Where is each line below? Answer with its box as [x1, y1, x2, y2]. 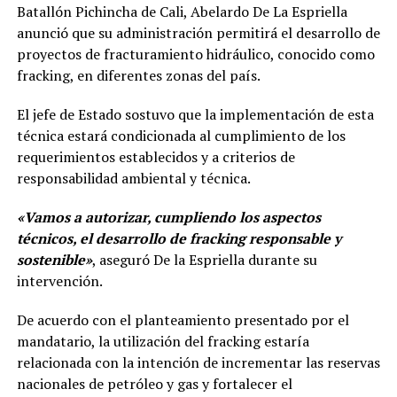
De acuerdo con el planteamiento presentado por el [16, 310, 349, 331]
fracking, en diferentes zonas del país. [16, 66, 261, 86]
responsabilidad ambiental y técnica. [16, 168, 251, 189]
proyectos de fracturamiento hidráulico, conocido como [16, 44, 375, 65]
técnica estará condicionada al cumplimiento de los [16, 126, 346, 146]
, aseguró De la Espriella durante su [91, 250, 317, 270]
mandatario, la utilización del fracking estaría [16, 331, 309, 352]
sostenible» [16, 250, 92, 270]
